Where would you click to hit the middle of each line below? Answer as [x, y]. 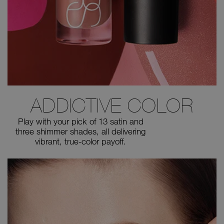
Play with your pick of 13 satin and [80, 121]
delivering [127, 131]
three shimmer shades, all [62, 131]
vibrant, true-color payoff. [80, 141]
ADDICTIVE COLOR [112, 106]
